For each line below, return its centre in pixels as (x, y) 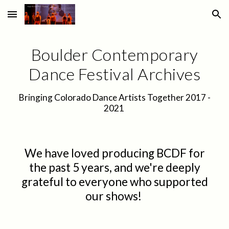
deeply (183, 167)
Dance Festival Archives (114, 74)
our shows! (114, 196)
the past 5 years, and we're (97, 167)
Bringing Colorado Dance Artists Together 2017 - (114, 97)
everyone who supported (142, 182)
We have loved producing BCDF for (114, 153)
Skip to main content (44, 19)
